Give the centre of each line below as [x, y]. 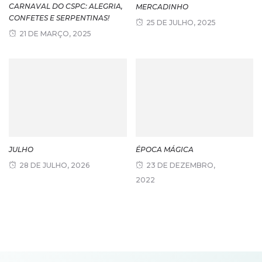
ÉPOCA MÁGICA [164, 149]
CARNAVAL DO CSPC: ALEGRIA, [66, 6]
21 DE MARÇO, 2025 [55, 34]
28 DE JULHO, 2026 [54, 165]
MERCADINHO [162, 7]
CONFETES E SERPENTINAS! [59, 18]
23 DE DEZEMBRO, [180, 165]
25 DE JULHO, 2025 [181, 23]
